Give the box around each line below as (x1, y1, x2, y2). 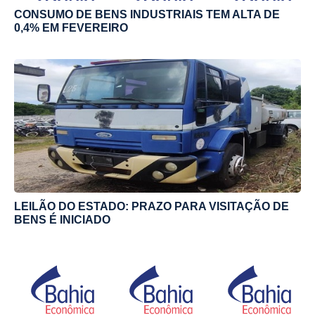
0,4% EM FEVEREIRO (14, 21, 128, 34)
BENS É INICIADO (14, 213, 110, 226)
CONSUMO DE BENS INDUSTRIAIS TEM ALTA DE (14, 8, 280, 20)
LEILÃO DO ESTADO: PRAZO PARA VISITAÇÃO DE (14, 200, 289, 212)
